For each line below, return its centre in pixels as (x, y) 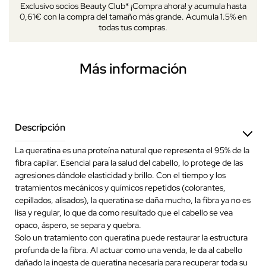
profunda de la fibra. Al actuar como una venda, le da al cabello (129, 250)
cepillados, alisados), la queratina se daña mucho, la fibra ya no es (133, 200)
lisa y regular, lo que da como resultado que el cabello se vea (124, 212)
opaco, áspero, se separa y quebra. (78, 225)
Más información (133, 68)
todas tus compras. (133, 27)
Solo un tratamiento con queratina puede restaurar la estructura (131, 237)
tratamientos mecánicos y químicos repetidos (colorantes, (120, 187)
